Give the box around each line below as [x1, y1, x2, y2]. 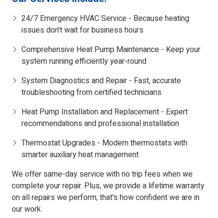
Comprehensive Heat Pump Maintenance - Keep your [21, 44, 200, 56]
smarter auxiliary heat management [21, 149, 139, 161]
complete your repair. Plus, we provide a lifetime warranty [12, 180, 204, 192]
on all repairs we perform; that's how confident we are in [12, 192, 200, 204]
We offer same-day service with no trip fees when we [12, 168, 193, 181]
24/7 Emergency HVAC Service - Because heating [21, 13, 189, 25]
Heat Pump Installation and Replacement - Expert [21, 106, 188, 118]
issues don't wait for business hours [21, 24, 144, 36]
